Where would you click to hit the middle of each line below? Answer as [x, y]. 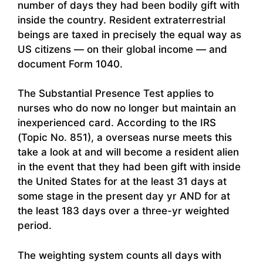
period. [35, 226]
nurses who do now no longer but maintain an [127, 108]
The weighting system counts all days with [119, 255]
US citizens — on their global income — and [122, 49]
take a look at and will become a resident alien [128, 152]
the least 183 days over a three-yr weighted [124, 211]
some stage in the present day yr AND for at [124, 196]
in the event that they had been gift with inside [129, 167]
